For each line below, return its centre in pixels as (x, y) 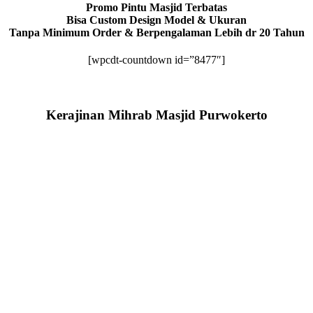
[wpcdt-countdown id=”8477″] (156, 59)
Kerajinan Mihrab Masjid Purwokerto (156, 115)
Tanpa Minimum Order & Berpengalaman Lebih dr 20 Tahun (156, 32)
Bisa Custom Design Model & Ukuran (156, 20)
